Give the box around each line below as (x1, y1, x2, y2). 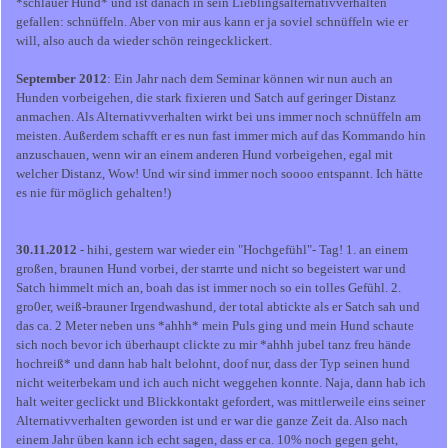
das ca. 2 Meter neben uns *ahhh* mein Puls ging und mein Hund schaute (16, 318, 414, 334)
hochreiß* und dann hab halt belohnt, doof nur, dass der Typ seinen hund (16, 356, 410, 372)
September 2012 (16, 71, 107, 87)
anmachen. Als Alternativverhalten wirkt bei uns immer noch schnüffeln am (16, 109, 421, 125)
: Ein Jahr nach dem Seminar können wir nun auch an (107, 71, 393, 87)
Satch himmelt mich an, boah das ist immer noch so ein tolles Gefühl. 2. (16, 280, 401, 296)
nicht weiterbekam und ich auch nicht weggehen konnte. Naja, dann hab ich (16, 375, 426, 391)
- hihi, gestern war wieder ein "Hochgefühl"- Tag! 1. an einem (77, 242, 408, 258)
